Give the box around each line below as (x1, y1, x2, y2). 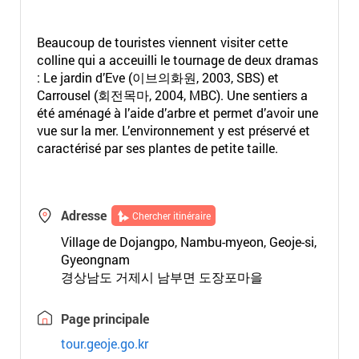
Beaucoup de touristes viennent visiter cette (36, 34, 288, 50)
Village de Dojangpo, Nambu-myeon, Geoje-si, (60, 233, 317, 250)
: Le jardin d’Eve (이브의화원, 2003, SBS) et (36, 69, 279, 86)
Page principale (60, 310, 149, 327)
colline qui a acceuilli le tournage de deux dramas (36, 51, 318, 68)
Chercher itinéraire (131, 209, 211, 222)
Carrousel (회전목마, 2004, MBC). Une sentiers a (36, 87, 308, 103)
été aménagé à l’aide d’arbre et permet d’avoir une (36, 104, 318, 121)
